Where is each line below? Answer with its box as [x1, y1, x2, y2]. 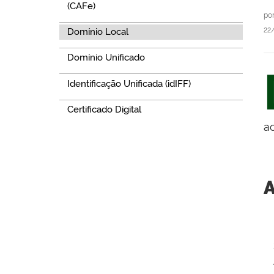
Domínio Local [67, 26, 128, 37]
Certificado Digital [67, 104, 141, 116]
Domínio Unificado [67, 52, 145, 64]
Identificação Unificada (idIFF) [67, 78, 191, 89]
